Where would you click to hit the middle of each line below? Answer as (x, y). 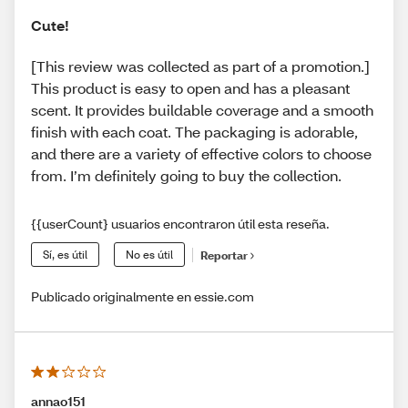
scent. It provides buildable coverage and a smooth (202, 110)
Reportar (224, 255)
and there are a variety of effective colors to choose (201, 154)
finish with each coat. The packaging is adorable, (194, 132)
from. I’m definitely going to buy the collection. (186, 176)
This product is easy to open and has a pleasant (190, 88)
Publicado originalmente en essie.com (143, 297)
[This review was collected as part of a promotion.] (200, 66)
